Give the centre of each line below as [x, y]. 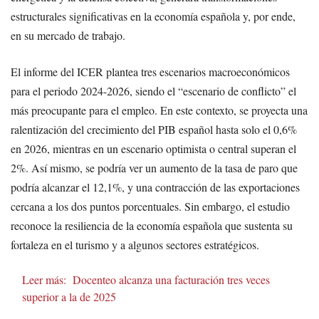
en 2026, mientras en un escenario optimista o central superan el [153, 148]
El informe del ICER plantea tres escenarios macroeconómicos [150, 71]
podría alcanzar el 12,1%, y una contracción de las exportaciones [155, 187]
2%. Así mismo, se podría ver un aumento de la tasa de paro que [154, 167]
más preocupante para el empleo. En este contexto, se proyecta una [159, 110]
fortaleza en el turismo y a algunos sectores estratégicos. [135, 244]
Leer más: [44, 279]
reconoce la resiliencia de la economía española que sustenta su [152, 225]
